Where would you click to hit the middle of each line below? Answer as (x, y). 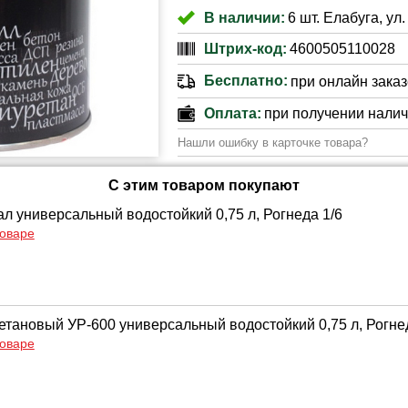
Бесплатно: (245, 81)
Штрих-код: (245, 48)
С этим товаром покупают (204, 185)
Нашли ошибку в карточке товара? (272, 143)
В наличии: (244, 17)
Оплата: (232, 113)
